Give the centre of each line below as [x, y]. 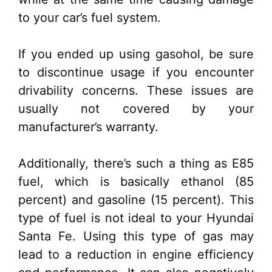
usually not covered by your [136, 109]
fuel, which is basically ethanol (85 [136, 182]
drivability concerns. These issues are [136, 91]
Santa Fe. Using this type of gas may [136, 236]
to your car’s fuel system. [90, 18]
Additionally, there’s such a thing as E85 [136, 164]
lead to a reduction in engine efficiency [136, 255]
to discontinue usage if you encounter [136, 73]
